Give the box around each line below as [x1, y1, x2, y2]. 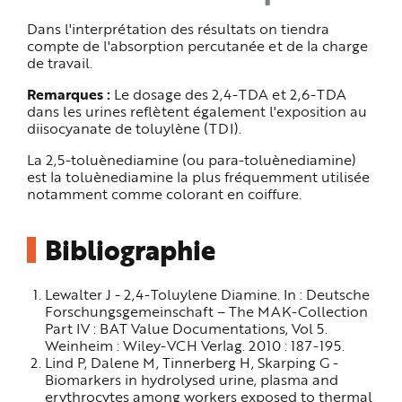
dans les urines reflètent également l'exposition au [27, 100, 367, 122]
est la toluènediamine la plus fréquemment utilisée [27, 166, 370, 188]
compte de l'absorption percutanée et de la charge [27, 35, 368, 57]
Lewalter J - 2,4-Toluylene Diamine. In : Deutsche [44, 284, 370, 305]
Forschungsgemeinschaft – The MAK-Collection [44, 301, 368, 322]
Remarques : [27, 83, 110, 105]
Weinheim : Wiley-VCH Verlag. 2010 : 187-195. [44, 335, 345, 356]
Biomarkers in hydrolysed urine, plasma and [44, 369, 338, 390]
